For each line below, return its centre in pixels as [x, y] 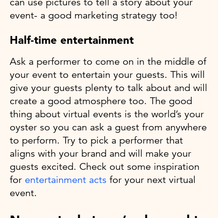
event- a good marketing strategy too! [94, 16]
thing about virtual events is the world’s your [107, 114]
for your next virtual [151, 180]
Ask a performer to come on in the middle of [108, 62]
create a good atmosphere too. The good [101, 101]
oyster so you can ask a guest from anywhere [108, 127]
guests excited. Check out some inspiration [105, 167]
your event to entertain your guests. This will [107, 75]
